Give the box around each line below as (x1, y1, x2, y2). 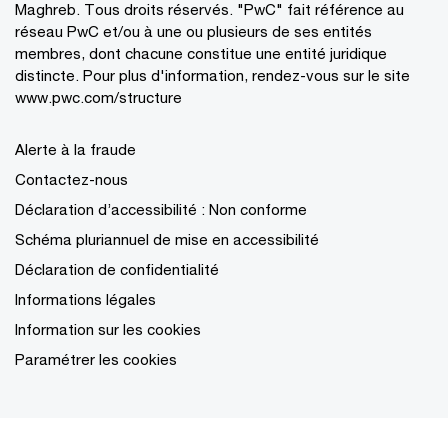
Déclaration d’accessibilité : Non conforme (15, 200, 307, 218)
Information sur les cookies (15, 320, 201, 338)
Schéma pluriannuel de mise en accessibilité (15, 230, 319, 248)
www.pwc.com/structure (15, 88, 182, 106)
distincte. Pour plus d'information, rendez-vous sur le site (15, 66, 410, 84)
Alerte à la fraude (15, 140, 136, 158)
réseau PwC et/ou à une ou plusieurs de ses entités (15, 22, 372, 40)
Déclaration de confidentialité (15, 260, 219, 278)
